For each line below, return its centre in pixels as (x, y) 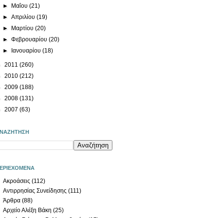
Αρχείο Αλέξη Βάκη (27, 210)
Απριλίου (24, 17)
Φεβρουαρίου (30, 39)
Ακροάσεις (17, 181)
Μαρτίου (23, 28)
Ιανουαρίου (27, 50)
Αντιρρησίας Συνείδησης (35, 191)
